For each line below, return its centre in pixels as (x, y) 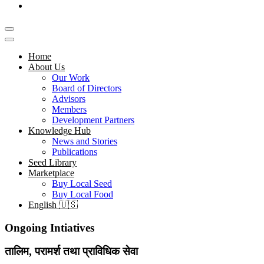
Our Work (71, 77)
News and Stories (85, 141)
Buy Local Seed (82, 184)
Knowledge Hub (60, 131)
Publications (75, 152)
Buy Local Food (82, 194)
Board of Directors (87, 88)
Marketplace (51, 173)
